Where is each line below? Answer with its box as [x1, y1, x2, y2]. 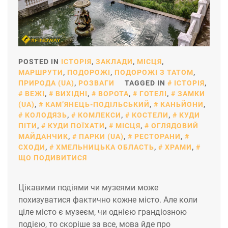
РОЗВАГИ [78, 78, 115, 87]
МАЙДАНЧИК [18, 132, 68, 140]
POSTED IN [18, 57, 61, 66]
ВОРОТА [98, 89, 129, 98]
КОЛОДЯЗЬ [25, 110, 67, 119]
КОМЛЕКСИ [78, 110, 121, 119]
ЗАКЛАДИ [96, 57, 133, 66]
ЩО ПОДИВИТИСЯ [18, 153, 87, 162]
